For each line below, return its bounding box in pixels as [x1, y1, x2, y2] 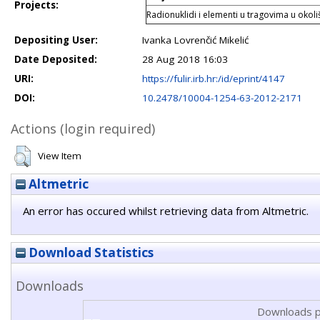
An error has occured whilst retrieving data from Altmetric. [23, 204, 309, 218]
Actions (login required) [11, 120, 155, 137]
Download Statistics [26, 244, 154, 261]
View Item [38, 149, 81, 162]
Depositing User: [14, 34, 98, 46]
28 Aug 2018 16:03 [142, 53, 228, 66]
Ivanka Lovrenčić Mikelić [142, 34, 249, 46]
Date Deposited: [14, 53, 97, 66]
